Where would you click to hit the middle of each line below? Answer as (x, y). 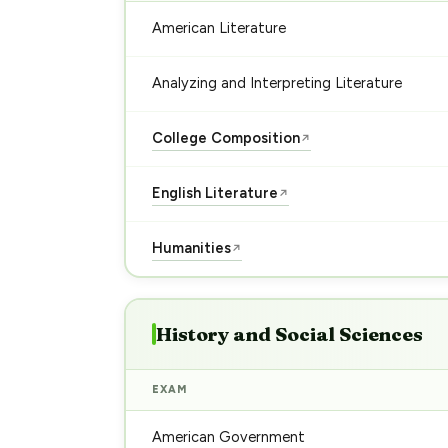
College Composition (225, 138)
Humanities (191, 248)
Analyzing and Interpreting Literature (276, 83)
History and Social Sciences (289, 334)
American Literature (218, 28)
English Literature (214, 193)
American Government (228, 437)
